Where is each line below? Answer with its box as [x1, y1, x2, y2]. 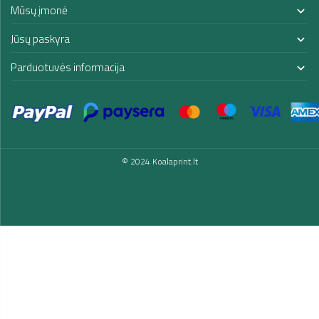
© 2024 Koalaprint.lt [121, 155, 198, 169]
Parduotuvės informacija [11, 58, 125, 76]
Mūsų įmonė [11, 1, 68, 19]
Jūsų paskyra [11, 30, 70, 48]
